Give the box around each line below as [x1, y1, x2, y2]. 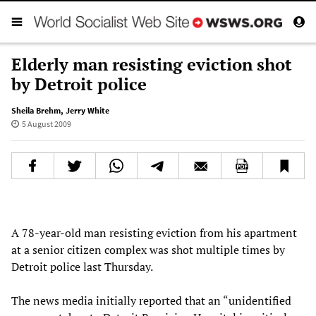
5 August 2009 [21, 118, 71, 129]
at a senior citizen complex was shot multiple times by [11, 241, 285, 257]
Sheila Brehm [11, 104, 61, 116]
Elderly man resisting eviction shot [11, 52, 292, 75]
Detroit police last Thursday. [11, 258, 155, 274]
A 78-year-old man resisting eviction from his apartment [11, 224, 297, 241]
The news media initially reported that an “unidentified [11, 292, 291, 308]
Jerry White [66, 104, 109, 116]
